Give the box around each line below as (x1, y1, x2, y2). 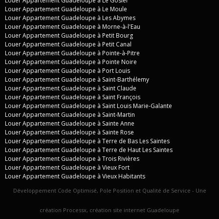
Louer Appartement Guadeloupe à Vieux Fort (5, 163, 130, 172)
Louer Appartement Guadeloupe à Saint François (5, 92, 140, 101)
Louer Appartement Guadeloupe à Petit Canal (5, 40, 131, 48)
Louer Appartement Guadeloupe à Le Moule (5, 4, 127, 13)
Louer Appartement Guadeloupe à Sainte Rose (5, 128, 134, 136)
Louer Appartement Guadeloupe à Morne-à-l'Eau (5, 22, 140, 31)
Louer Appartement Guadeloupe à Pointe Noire (5, 57, 137, 66)
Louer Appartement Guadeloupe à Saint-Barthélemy (5, 75, 149, 84)
